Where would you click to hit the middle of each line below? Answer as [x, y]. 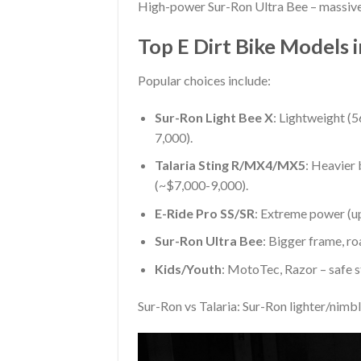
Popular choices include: [204, 80]
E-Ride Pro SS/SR [204, 213]
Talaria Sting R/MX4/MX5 [230, 165]
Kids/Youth [188, 268]
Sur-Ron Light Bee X [214, 117]
